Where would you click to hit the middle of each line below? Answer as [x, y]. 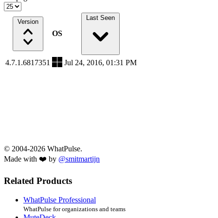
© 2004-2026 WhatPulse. [43, 149]
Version [28, 22]
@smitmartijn [79, 159]
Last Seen [100, 18]
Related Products [38, 181]
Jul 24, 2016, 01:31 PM [100, 63]
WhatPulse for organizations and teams [74, 209]
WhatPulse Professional [60, 200]
